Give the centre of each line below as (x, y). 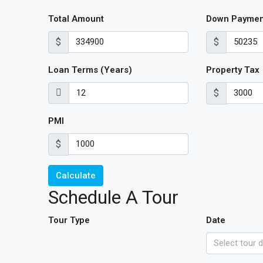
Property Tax (232, 70)
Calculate (76, 176)
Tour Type (69, 220)
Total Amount (76, 19)
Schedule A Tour (113, 197)
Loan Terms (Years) (90, 70)
